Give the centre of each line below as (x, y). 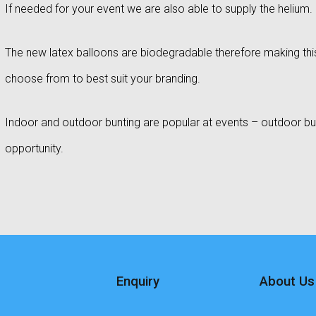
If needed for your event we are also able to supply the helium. (158, 9)
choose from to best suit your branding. (102, 79)
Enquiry (138, 281)
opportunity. (34, 148)
